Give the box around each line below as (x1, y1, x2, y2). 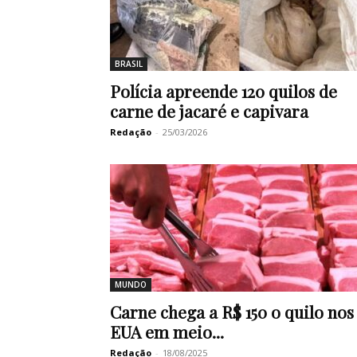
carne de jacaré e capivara (110, 100, 308, 123)
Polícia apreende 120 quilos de (110, 80, 337, 103)
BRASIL (115, 58, 143, 70)
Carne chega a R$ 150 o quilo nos (110, 300, 354, 324)
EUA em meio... (110, 320, 224, 343)
